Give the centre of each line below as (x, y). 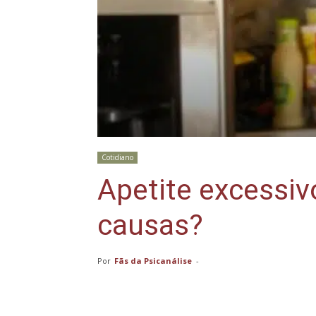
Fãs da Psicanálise (153, 261)
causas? (150, 225)
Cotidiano (117, 158)
